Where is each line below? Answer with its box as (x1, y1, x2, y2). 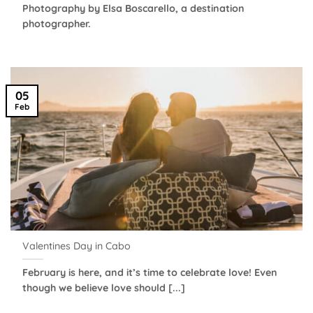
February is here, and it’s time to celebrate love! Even (22, 265, 278, 279)
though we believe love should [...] (22, 281, 186, 294)
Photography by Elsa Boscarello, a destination (22, 1, 245, 15)
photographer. (22, 17, 92, 30)
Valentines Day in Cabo (22, 240, 131, 253)
